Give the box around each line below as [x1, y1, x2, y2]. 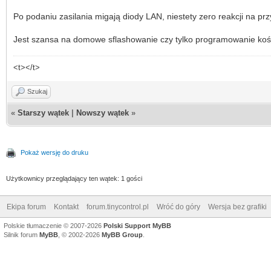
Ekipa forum [7, 202, 46, 211]
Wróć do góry [157, 202, 200, 211]
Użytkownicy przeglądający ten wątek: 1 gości [6, 174, 142, 182]
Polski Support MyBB [103, 221, 171, 229]
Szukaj [27, 87, 47, 95]
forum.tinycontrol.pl [87, 202, 149, 211]
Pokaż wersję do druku [21, 148, 88, 156]
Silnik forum [4, 230, 39, 238]
